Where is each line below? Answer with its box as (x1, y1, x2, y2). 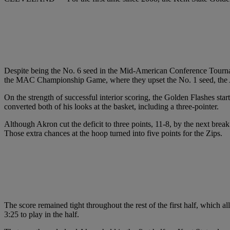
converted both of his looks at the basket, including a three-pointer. (4, 102, 219, 111)
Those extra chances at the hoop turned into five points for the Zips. (4, 129, 222, 138)
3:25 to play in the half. (4, 210, 79, 219)
